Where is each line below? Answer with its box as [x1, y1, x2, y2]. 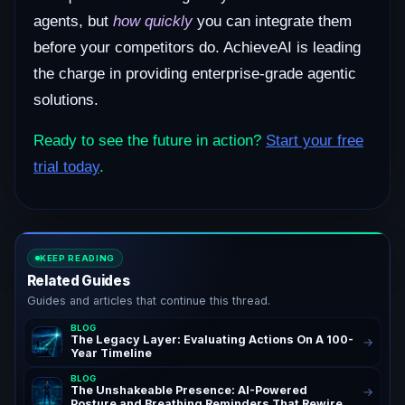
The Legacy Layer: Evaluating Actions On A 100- [70, 333, 353, 347]
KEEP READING [39, 252, 115, 263]
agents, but [33, 13, 113, 31]
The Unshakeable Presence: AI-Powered [70, 382, 307, 397]
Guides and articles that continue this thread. [26, 294, 270, 308]
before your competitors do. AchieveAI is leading [33, 39, 361, 57]
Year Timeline [70, 346, 152, 361]
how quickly [113, 13, 193, 31]
